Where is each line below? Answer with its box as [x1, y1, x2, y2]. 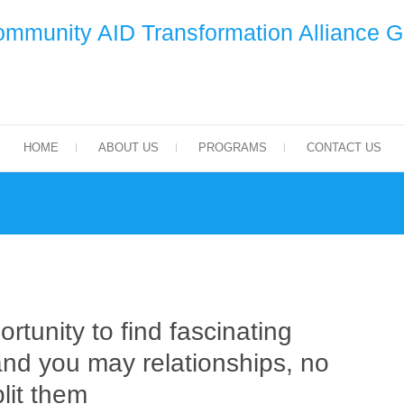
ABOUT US [97, 141, 159, 154]
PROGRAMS [197, 141, 267, 154]
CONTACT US [306, 141, 381, 154]
